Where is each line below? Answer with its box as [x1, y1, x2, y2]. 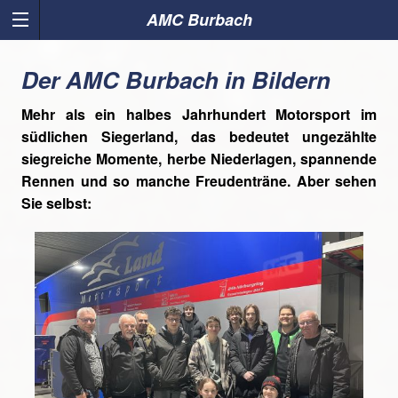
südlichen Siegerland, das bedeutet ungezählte [21, 126, 377, 147]
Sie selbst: [21, 193, 92, 214]
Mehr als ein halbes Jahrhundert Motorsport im [21, 104, 377, 125]
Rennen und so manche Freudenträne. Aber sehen [21, 171, 377, 192]
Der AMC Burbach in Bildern [21, 63, 330, 97]
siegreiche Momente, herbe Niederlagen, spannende [21, 148, 377, 170]
